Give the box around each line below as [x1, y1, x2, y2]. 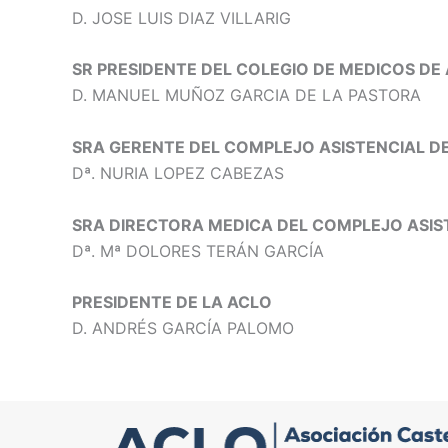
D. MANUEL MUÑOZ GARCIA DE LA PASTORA [72, 85, 421, 106]
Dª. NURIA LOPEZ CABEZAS [72, 162, 284, 183]
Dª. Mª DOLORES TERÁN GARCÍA [72, 240, 324, 261]
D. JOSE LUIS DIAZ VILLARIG [72, 7, 291, 28]
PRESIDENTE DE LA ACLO [72, 292, 272, 313]
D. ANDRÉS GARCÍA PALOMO [72, 318, 294, 339]
